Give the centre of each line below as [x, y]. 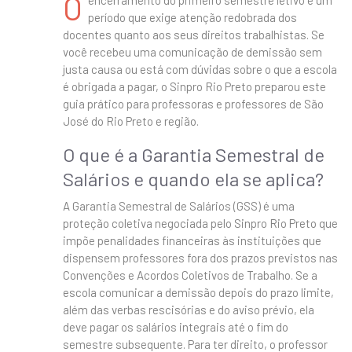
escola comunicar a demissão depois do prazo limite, [198, 292]
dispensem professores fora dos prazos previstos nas [200, 257]
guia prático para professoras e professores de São [193, 103]
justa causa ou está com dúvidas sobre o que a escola [200, 69]
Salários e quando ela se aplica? [193, 178]
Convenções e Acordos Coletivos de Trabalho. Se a [190, 275]
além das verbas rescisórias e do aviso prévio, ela [189, 309]
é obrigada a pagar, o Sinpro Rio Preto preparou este [194, 86]
